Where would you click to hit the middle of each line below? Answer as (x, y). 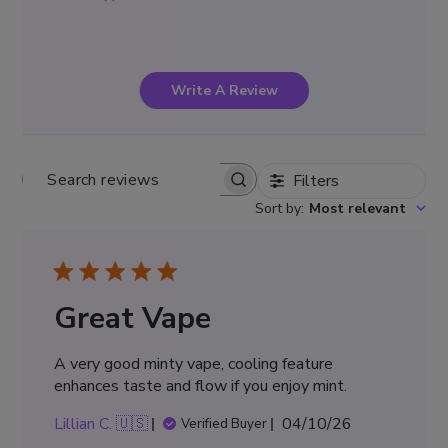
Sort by (277, 208)
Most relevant (357, 208)
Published (351, 423)
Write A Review (224, 90)
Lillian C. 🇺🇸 (101, 424)
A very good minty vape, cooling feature (194, 364)
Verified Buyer (224, 424)
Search (165, 189)
